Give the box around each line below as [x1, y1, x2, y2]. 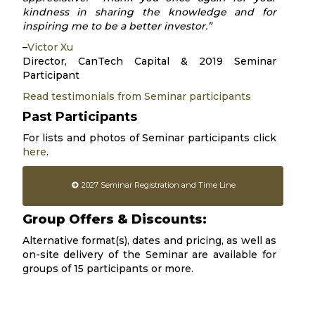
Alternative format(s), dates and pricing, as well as [22, 234, 276, 247]
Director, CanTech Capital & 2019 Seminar [22, 55, 276, 67]
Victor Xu [27, 41, 73, 53]
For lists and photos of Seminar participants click [22, 131, 276, 144]
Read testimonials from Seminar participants [22, 90, 251, 103]
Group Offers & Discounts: [22, 212, 207, 227]
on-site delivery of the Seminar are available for [22, 248, 276, 261]
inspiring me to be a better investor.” [22, 20, 212, 32]
